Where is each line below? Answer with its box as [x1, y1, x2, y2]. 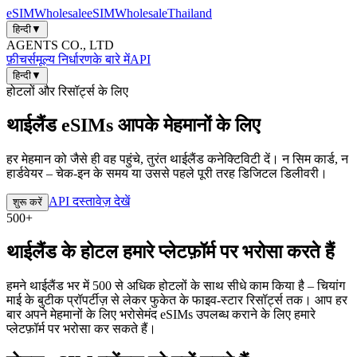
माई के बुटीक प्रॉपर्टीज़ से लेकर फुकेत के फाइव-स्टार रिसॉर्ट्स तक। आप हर [6, 292, 347, 307]
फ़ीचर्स [6, 53, 36, 66]
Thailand [167, 6, 212, 20]
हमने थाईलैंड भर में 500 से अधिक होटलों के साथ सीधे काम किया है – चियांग [6, 278, 345, 292]
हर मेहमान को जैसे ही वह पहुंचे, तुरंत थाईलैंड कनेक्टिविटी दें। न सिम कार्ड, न [6, 151, 348, 166]
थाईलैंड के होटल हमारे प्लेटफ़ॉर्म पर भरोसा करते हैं [6, 241, 335, 262]
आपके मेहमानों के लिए [118, 114, 260, 135]
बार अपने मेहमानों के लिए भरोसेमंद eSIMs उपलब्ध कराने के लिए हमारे [6, 307, 316, 321]
